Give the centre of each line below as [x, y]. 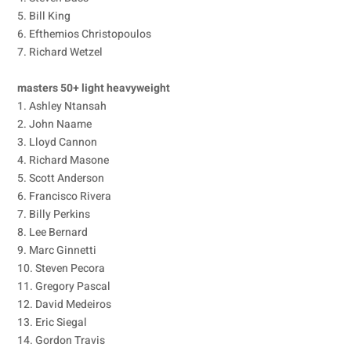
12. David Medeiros [65, 304]
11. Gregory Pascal [64, 286]
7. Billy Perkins [54, 214]
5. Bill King [44, 16]
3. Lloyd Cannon [58, 142]
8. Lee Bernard [53, 232]
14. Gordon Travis [62, 340]
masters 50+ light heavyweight [94, 88]
